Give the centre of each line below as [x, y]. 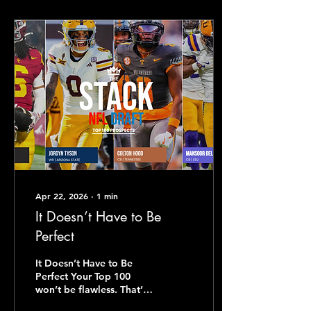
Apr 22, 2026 [62, 196]
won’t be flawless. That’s [91, 289]
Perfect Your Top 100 [83, 276]
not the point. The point [90, 303]
